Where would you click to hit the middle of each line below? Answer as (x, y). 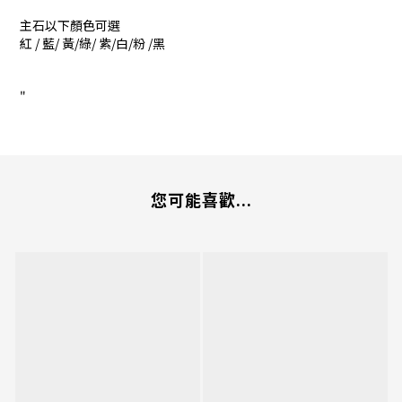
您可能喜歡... (201, 200)
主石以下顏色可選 (70, 26)
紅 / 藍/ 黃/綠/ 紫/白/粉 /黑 (92, 44)
